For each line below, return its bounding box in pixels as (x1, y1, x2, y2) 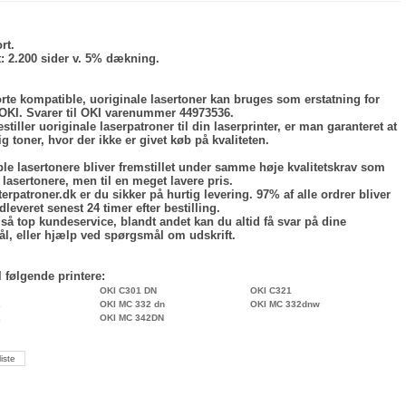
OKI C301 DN (99, 285, 157, 295)
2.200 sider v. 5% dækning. (4, 52, 159, 65)
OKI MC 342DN (99, 313, 164, 323)
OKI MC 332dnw (249, 299, 320, 309)
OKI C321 (249, 285, 292, 295)
